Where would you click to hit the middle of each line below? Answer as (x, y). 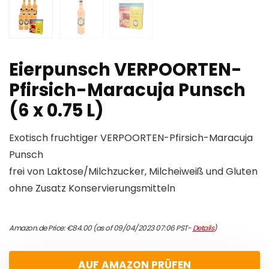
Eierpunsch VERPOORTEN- (125, 70)
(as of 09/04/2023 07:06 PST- (142, 228)
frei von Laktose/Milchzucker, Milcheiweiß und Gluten (133, 172)
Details (203, 228)
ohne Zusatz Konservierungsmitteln (92, 189)
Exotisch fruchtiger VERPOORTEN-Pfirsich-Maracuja (131, 138)
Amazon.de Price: (38, 228)
